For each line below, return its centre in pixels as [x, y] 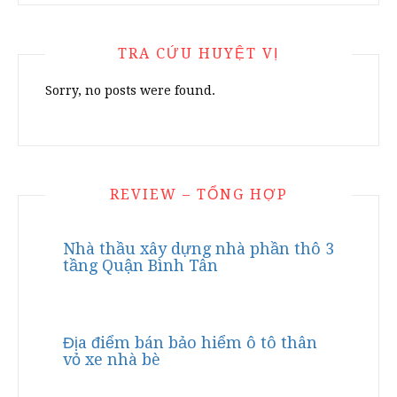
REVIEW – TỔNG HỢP [198, 195]
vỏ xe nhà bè [112, 360]
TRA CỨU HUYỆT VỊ [198, 54]
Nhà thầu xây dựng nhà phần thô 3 [198, 249]
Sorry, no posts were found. [130, 91]
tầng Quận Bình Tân [140, 266]
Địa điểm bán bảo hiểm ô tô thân [190, 343]
